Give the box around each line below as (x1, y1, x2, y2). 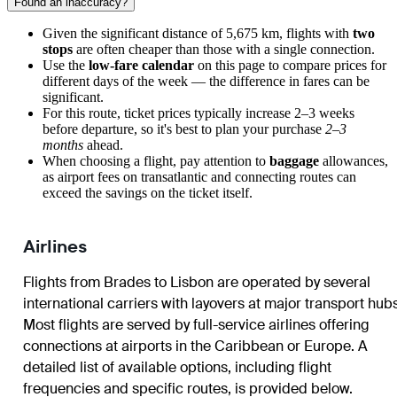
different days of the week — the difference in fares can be (43, 74, 370, 90)
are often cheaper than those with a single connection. (73, 42, 375, 58)
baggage (269, 153, 319, 169)
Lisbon (170, 273, 214, 292)
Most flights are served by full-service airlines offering (23, 315, 370, 335)
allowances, (319, 153, 388, 169)
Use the (43, 58, 89, 74)
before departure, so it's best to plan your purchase (43, 121, 325, 137)
